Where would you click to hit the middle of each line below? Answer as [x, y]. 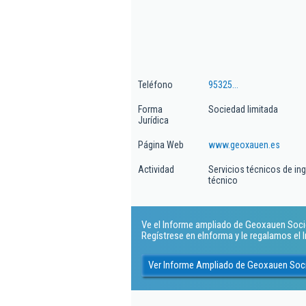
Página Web [161, 145]
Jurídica [153, 120]
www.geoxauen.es [244, 145]
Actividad [156, 169]
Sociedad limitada [243, 109]
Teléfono [155, 85]
